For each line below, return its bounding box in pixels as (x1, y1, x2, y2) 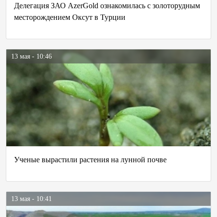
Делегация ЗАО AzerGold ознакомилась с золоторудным (14, 1, 200, 10)
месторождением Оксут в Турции (14, 13, 125, 21)
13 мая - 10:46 (11, 53, 52, 60)
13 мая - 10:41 (11, 195, 52, 202)
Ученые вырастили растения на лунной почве (14, 155, 167, 164)
